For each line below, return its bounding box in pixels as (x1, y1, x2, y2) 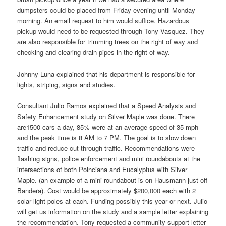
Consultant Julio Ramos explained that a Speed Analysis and (17, 100, 196, 110)
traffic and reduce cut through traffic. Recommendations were (17, 143, 195, 153)
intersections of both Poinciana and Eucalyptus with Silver (17, 164, 188, 174)
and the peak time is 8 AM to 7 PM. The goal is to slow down (17, 132, 196, 142)
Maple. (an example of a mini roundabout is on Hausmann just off (17, 175, 208, 185)
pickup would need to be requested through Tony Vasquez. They (17, 26, 205, 36)
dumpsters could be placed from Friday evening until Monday (17, 5, 196, 15)
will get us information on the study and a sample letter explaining (17, 206, 209, 216)
